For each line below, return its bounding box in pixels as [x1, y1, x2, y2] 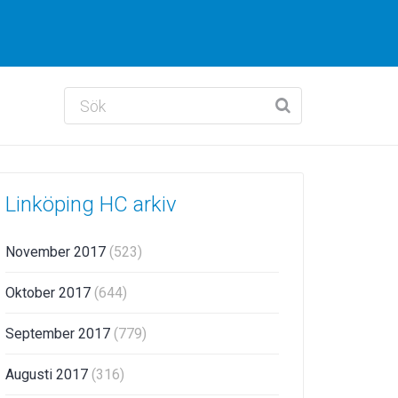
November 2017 [5, 243, 109, 260]
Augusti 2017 [5, 366, 92, 383]
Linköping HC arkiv [5, 192, 177, 217]
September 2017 [5, 325, 114, 342]
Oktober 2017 [5, 284, 94, 301]
